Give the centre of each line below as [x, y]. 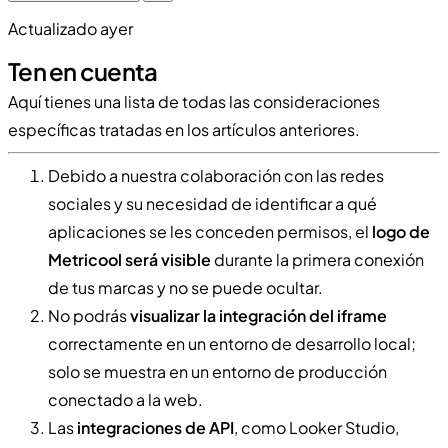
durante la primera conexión [317, 259]
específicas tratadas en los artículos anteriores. [184, 129]
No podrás [89, 315]
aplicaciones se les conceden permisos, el [210, 231]
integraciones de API [155, 427]
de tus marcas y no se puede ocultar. [185, 287]
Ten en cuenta [83, 70]
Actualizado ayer [70, 28]
